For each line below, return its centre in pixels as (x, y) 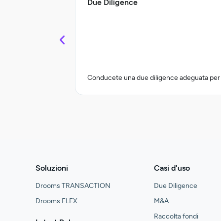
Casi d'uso (172, 168)
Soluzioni (52, 168)
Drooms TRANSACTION (73, 186)
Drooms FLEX (56, 201)
